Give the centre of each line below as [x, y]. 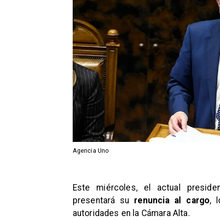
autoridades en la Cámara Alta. [131, 213]
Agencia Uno [91, 150]
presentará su [101, 200]
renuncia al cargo [170, 200]
